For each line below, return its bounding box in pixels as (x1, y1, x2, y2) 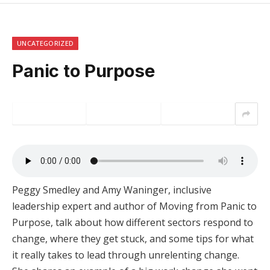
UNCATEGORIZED (17, 39, 74, 48)
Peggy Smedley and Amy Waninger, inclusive (12, 183, 212, 197)
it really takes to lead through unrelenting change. (12, 248, 239, 262)
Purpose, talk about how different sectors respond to (12, 216, 253, 230)
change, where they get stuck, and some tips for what (12, 232, 254, 246)
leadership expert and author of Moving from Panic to (12, 199, 257, 213)
